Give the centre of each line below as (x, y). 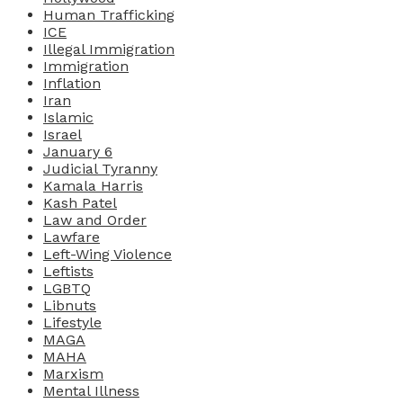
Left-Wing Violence (107, 254)
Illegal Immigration (109, 49)
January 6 (78, 151)
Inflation (72, 83)
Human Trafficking (109, 14)
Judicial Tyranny (100, 168)
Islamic (68, 117)
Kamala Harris (93, 185)
